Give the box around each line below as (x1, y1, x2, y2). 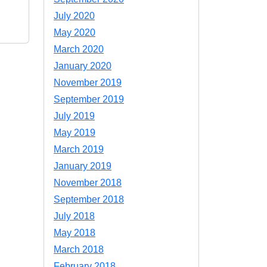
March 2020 (54, 44, 104, 54)
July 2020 (54, 11, 95, 21)
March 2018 (54, 244, 104, 254)
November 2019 (54, 77, 122, 88)
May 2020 (54, 27, 95, 38)
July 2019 (54, 111, 95, 121)
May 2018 (54, 228, 95, 238)
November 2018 (54, 178, 122, 188)
